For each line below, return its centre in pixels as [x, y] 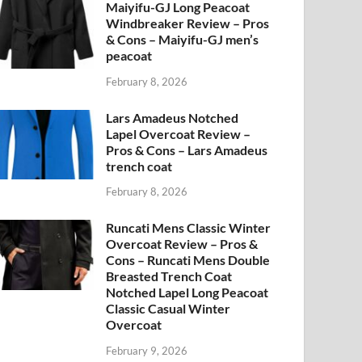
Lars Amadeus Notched [173, 117]
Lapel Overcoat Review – [179, 133]
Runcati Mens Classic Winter [189, 228]
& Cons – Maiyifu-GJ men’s [183, 39]
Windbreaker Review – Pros [188, 23]
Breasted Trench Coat [169, 276]
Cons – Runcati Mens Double [188, 260]
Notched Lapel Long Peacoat [187, 293]
